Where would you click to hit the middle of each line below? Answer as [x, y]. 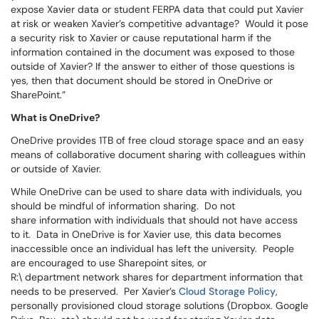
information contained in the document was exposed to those [153, 52]
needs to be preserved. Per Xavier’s [95, 291]
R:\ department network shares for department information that [157, 277]
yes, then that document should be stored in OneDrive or [142, 80]
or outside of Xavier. [57, 169]
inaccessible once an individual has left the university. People [152, 249]
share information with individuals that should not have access [154, 220]
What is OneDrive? [56, 117]
